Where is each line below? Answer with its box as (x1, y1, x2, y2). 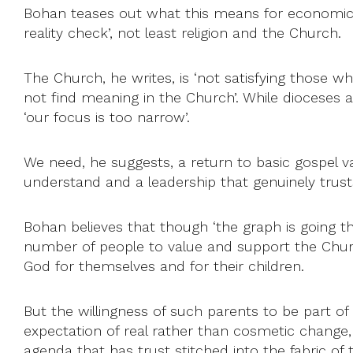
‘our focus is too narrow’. (24, 108, 190, 125)
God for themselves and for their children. (24, 257, 304, 274)
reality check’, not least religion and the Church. (24, 24, 341, 41)
